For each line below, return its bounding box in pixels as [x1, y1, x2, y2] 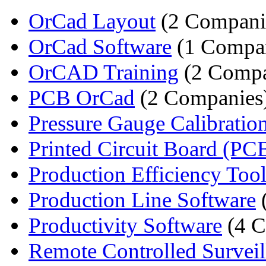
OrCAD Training [28, 59, 179, 84]
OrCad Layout [28, 8, 156, 33]
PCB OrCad [28, 85, 135, 110]
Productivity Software [28, 213, 222, 237]
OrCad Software [28, 34, 172, 59]
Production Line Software [28, 187, 256, 212]
